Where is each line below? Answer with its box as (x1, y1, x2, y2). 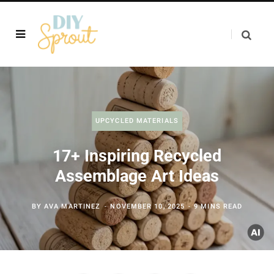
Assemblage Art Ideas (55, 166, 219, 186)
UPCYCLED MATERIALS (95, 117, 179, 125)
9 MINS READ (194, 202, 243, 210)
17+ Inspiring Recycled (53, 146, 221, 166)
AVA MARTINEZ (44, 202, 101, 210)
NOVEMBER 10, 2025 (110, 202, 185, 210)
